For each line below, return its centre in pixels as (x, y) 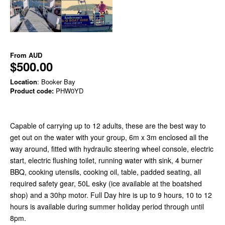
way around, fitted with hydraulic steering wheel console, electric (112, 148)
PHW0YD (69, 90)
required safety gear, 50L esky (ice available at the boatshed (106, 183)
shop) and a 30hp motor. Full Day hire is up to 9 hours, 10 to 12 (111, 195)
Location (24, 81)
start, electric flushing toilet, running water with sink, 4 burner (106, 160)
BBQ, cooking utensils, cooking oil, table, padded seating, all (105, 172)
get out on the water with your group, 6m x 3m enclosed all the (109, 137)
